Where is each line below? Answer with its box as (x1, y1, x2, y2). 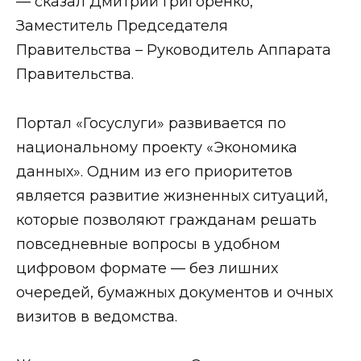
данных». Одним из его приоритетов (16, 162, 293, 180)
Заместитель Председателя (16, 17, 228, 35)
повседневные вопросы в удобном (16, 234, 280, 253)
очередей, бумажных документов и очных (16, 283, 333, 301)
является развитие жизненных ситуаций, (16, 186, 328, 205)
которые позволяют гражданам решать (16, 210, 317, 229)
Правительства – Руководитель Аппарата (16, 41, 331, 60)
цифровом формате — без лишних (16, 259, 278, 277)
